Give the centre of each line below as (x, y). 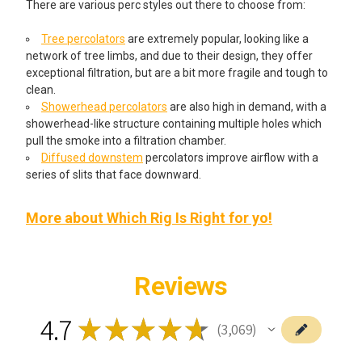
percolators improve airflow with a (231, 157)
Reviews (181, 286)
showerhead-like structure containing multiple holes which (174, 123)
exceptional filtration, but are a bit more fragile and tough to (177, 72)
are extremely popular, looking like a (217, 38)
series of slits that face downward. (114, 174)
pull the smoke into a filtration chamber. (126, 140)
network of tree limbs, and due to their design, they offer (169, 55)
